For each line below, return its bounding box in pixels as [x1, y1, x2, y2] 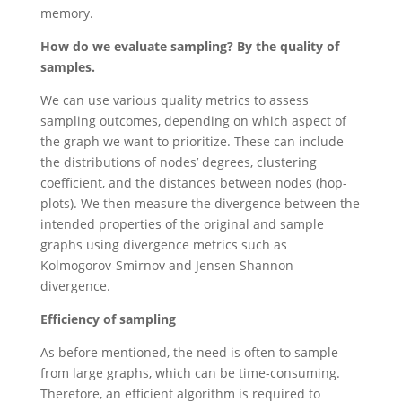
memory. [39, 4, 93, 22]
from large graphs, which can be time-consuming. [39, 363, 340, 381]
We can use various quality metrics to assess [39, 91, 309, 109]
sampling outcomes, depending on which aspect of [39, 111, 346, 129]
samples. [39, 57, 95, 75]
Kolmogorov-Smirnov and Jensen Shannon [39, 256, 293, 274]
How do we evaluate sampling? [39, 37, 237, 55]
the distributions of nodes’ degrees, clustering [39, 153, 317, 170]
